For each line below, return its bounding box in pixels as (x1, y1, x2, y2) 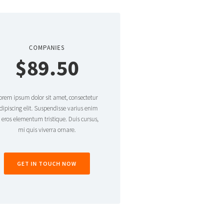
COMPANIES (29, 44, 65, 52)
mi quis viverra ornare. (18, 126, 76, 134)
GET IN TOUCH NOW (17, 160, 77, 167)
